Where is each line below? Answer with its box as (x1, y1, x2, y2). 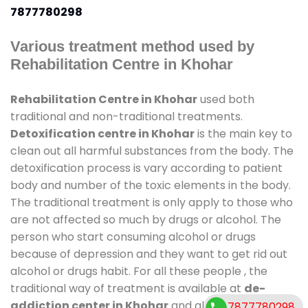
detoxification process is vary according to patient (10, 159, 283, 176)
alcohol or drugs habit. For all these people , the (10, 263, 267, 279)
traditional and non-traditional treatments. (10, 108, 243, 124)
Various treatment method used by (10, 37, 254, 55)
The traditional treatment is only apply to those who (10, 194, 293, 210)
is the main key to (195, 125, 292, 142)
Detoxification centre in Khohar (10, 125, 195, 142)
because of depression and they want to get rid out (10, 245, 287, 262)
